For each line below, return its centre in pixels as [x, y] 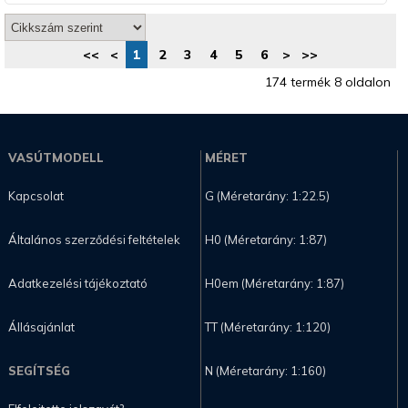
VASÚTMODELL [56, 158]
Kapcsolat [36, 196]
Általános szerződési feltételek [94, 240]
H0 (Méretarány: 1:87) [265, 240]
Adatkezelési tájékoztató [77, 284]
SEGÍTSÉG [39, 371]
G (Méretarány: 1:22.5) [267, 196]
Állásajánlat [41, 327]
